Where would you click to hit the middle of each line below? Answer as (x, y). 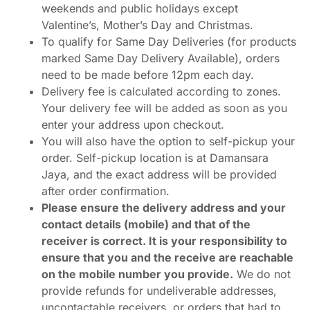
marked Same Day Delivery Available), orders (161, 58)
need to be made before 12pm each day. (148, 74)
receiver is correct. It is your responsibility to (164, 240)
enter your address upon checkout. (135, 124)
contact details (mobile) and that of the (146, 224)
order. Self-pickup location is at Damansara (155, 157)
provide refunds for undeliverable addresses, (159, 290)
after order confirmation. (107, 191)
